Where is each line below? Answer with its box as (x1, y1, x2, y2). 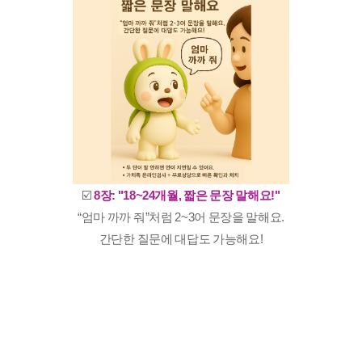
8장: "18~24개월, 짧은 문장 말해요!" (93, 188, 280, 203)
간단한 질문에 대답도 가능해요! (99, 232, 263, 246)
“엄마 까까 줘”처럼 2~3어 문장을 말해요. (78, 210, 284, 225)
